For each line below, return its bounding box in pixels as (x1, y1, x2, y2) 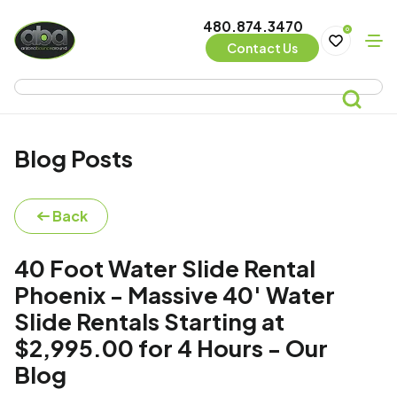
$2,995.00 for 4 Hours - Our (14, 333, 328, 362)
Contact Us (226, 40, 298, 57)
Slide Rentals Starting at (14, 307, 284, 336)
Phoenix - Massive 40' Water (14, 280, 335, 309)
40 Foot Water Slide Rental (14, 253, 315, 283)
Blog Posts (14, 144, 133, 173)
